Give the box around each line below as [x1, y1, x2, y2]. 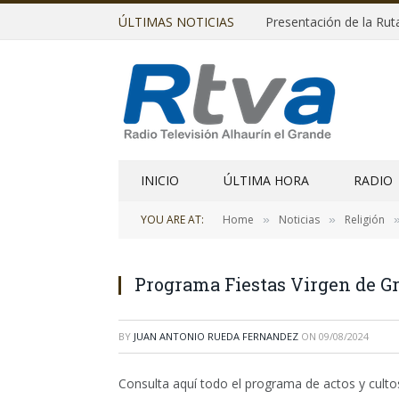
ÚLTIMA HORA [224, 172, 309, 189]
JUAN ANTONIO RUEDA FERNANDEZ [134, 330, 298, 343]
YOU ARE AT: [141, 212, 204, 227]
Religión [345, 212, 385, 227]
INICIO [141, 172, 179, 189]
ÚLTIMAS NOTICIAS [118, 12, 234, 30]
